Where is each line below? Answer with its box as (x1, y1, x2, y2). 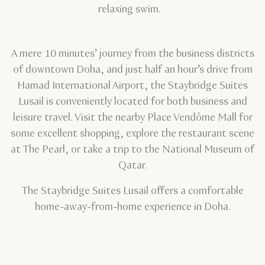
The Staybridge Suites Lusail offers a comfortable (21, 183, 244, 198)
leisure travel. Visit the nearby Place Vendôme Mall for (12, 110, 253, 125)
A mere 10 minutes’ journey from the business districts (11, 46, 254, 61)
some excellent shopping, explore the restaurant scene (11, 126, 254, 141)
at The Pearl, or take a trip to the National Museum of (11, 142, 254, 157)
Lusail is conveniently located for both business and (18, 94, 247, 109)
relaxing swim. (98, 2, 167, 17)
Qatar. (118, 158, 147, 173)
